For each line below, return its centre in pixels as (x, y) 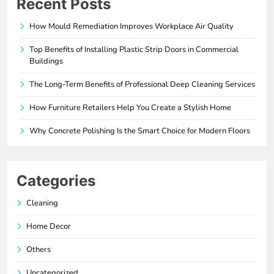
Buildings (46, 61)
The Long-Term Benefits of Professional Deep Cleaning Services (142, 85)
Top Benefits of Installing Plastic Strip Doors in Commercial (134, 50)
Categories (56, 181)
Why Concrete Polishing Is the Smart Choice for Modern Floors (140, 131)
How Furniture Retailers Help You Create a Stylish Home (130, 108)
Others (39, 250)
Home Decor (49, 227)
